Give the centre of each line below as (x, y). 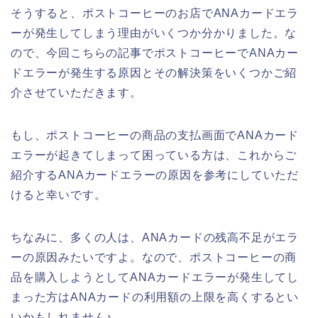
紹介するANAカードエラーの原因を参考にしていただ (155, 175)
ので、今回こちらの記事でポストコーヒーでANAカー (155, 53)
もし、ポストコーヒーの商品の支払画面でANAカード (155, 136)
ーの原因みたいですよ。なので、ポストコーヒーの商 (154, 258)
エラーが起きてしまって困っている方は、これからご (154, 155)
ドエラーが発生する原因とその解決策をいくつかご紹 (154, 73)
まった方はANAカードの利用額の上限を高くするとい (155, 297)
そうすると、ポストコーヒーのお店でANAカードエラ (155, 13)
